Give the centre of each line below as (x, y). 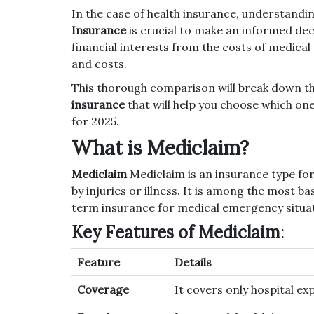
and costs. (99, 64)
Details (193, 262)
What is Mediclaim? (160, 148)
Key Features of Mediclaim (176, 233)
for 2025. (95, 122)
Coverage (103, 290)
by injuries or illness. (126, 191)
